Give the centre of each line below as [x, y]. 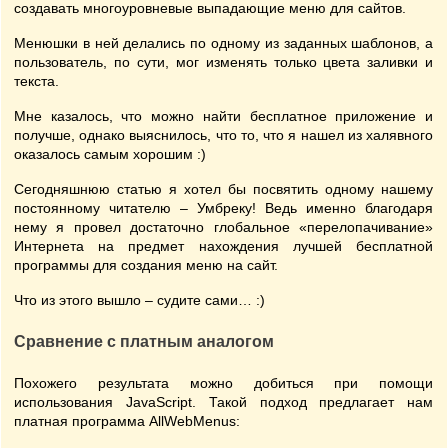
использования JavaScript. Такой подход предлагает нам [224, 402]
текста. [36, 81]
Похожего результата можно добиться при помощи [224, 383]
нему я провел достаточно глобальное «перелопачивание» [224, 227]
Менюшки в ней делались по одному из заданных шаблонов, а [224, 43]
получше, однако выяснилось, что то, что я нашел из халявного [224, 135]
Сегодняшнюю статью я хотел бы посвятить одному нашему [224, 189]
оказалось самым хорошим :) [110, 154]
